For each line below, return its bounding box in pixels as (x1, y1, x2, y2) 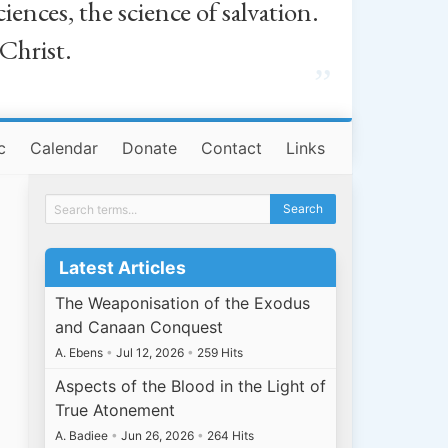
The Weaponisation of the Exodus (55, 293, 311, 314)
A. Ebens (55, 345, 107, 361)
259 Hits (194, 345, 244, 361)
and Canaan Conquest (55, 317, 224, 338)
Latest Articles (58, 256, 186, 278)
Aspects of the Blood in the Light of (55, 375, 327, 396)
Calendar (30, 138, 99, 158)
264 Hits (204, 427, 255, 443)
